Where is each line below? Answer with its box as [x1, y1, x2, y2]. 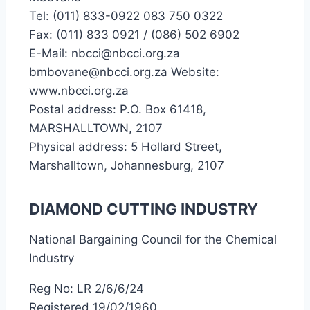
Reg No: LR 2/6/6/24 [29, 282, 144, 295]
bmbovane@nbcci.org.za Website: [29, 65, 219, 79]
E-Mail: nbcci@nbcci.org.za [29, 46, 180, 60]
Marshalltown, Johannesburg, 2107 [29, 158, 224, 172]
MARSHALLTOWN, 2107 [29, 121, 163, 135]
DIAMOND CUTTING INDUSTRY [29, 200, 258, 218]
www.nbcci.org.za [29, 84, 129, 98]
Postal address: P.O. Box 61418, [29, 102, 206, 116]
